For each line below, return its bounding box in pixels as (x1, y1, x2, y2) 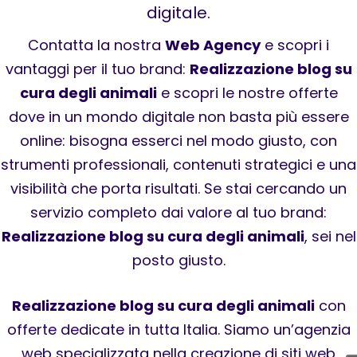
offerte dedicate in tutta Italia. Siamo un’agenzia (6, 319, 351, 339)
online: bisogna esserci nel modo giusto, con (20, 130, 337, 151)
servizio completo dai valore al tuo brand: (30, 202, 327, 222)
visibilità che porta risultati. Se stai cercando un (10, 178, 347, 198)
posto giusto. (131, 249, 226, 270)
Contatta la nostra (28, 34, 165, 55)
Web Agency (165, 34, 261, 55)
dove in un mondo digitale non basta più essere (8, 106, 349, 127)
